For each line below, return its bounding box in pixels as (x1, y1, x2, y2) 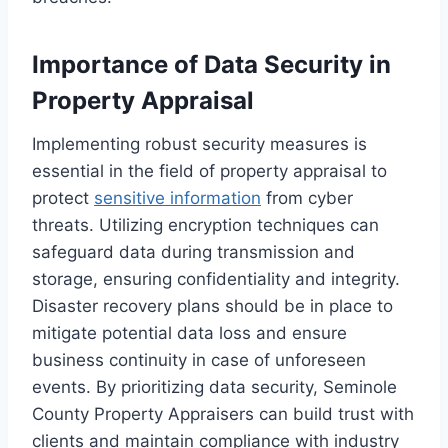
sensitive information (94, 188, 261, 209)
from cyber (261, 188, 353, 209)
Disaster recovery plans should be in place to (32, 296, 393, 317)
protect (32, 188, 94, 209)
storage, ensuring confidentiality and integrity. (32, 269, 400, 290)
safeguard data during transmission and (32, 242, 355, 263)
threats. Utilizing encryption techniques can (32, 215, 379, 236)
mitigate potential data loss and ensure (32, 323, 347, 344)
